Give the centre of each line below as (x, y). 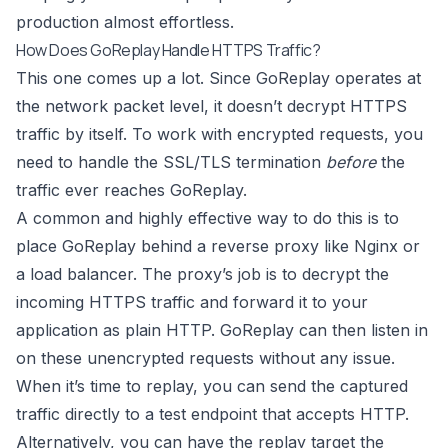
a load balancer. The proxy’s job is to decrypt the (202, 274)
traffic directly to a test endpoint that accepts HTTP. (212, 414)
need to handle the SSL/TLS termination (171, 162)
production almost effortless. (125, 22)
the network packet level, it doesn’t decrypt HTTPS (211, 106)
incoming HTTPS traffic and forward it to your (192, 302)
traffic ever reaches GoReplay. (131, 190)
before (351, 162)
